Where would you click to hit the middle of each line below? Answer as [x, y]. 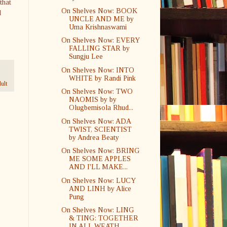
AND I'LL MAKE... [98, 167]
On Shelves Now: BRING [100, 151]
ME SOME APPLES [100, 159]
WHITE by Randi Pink [102, 78]
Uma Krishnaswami [98, 27]
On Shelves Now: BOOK [99, 11]
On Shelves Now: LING [98, 210]
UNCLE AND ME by [101, 19]
